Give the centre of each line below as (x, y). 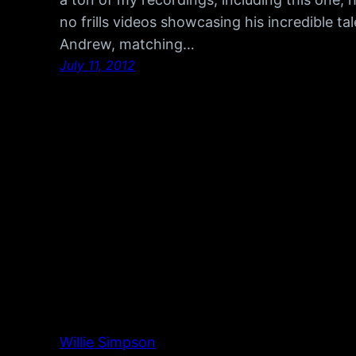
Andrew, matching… (128, 44)
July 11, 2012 (98, 65)
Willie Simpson (108, 342)
